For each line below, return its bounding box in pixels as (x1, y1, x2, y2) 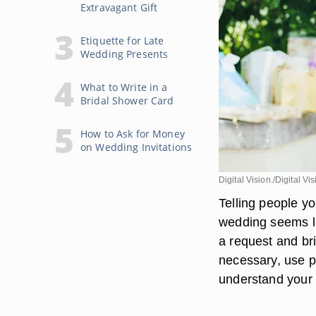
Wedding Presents (80, 47, 169, 61)
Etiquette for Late (80, 34, 164, 47)
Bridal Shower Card (80, 94, 174, 107)
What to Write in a (80, 80, 168, 94)
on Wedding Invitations (80, 140, 193, 154)
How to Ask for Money (80, 127, 185, 140)
